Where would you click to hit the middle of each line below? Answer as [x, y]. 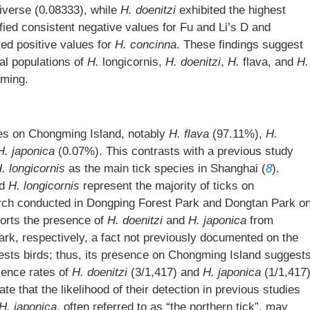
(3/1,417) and [165, 272]
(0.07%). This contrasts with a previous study [174, 151]
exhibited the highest [231, 10]
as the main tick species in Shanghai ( [165, 168]
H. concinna [146, 45]
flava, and [268, 62]
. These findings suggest [240, 45]
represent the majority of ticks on [167, 186]
